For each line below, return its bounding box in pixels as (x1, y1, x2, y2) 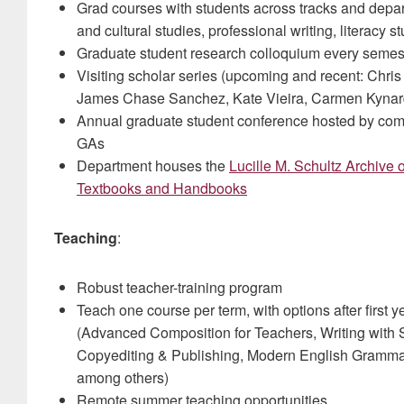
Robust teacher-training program (77, 277, 282, 298)
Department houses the (77, 155, 229, 176)
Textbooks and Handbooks (77, 178, 247, 198)
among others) (77, 367, 169, 388)
